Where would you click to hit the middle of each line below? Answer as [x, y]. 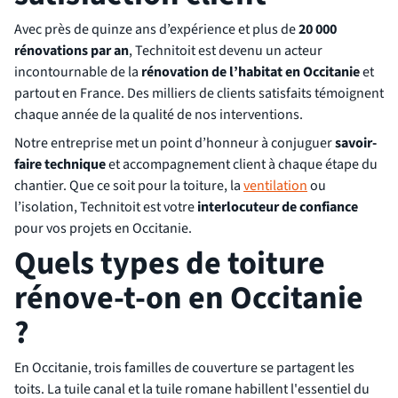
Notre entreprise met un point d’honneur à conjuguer [175, 143]
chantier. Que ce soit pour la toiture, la [129, 186]
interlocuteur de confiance [278, 207]
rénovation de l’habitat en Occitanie [251, 72]
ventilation [275, 186]
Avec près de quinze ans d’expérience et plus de [156, 29]
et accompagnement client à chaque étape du [242, 164]
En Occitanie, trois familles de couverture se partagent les [184, 368]
